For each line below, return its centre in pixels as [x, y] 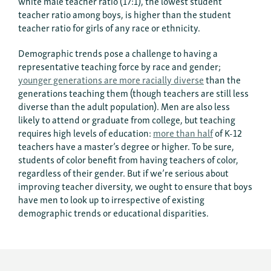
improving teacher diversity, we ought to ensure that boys [135, 185]
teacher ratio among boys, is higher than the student [125, 14]
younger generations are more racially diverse [111, 79]
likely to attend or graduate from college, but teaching [127, 119]
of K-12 [227, 132]
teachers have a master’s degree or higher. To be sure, [126, 145]
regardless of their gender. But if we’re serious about [123, 172]
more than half [183, 132]
